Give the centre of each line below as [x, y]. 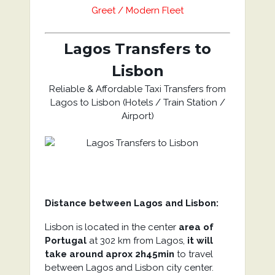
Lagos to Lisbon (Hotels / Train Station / [137, 103]
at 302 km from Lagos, [137, 241]
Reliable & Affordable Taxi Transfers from [137, 89]
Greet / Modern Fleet [137, 10]
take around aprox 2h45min [109, 254]
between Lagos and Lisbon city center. [129, 268]
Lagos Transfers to [137, 49]
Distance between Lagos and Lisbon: [131, 203]
